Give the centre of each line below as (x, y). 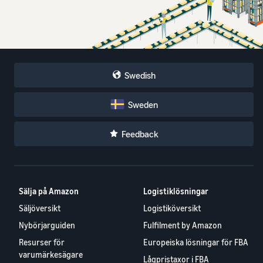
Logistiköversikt (172, 208)
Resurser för (42, 242)
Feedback (140, 134)
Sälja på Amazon (49, 191)
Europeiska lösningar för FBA (195, 242)
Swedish (140, 75)
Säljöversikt (40, 208)
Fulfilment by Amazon (182, 225)
